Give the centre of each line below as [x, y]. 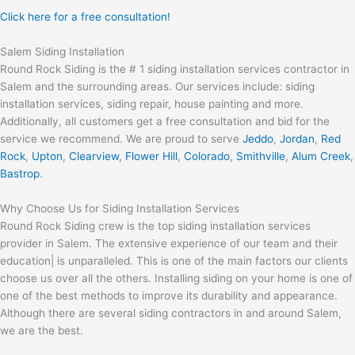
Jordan [297, 138]
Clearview [94, 156]
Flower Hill [151, 156]
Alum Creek [321, 156]
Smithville [261, 156]
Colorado [207, 156]
